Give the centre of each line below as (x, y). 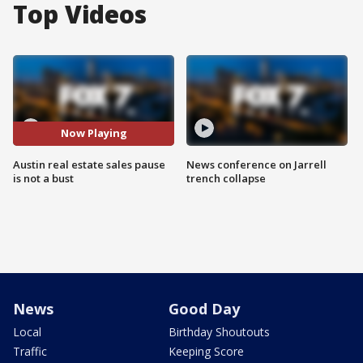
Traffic (30, 351)
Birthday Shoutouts (219, 331)
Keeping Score (206, 351)
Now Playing (94, 133)
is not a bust (43, 178)
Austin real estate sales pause (89, 164)
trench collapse (226, 178)
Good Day (204, 308)
